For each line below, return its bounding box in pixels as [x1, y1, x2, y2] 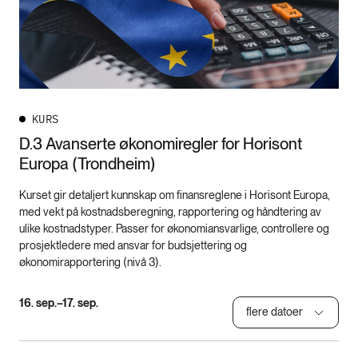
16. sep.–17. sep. [19, 296, 98, 309]
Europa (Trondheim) [19, 153, 156, 173]
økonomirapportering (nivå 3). [19, 255, 161, 268]
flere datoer [246, 305, 303, 319]
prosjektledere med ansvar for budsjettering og [19, 238, 247, 252]
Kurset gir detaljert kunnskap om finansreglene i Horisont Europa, [19, 188, 330, 201]
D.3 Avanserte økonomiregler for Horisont [19, 133, 302, 153]
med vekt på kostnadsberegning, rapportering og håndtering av [19, 205, 321, 218]
